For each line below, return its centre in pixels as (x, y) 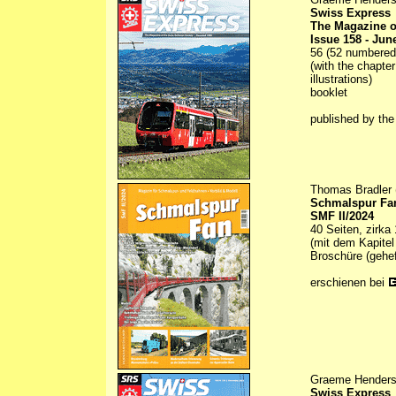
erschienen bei (349, 283)
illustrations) (341, 80)
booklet (329, 93)
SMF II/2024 (342, 217)
